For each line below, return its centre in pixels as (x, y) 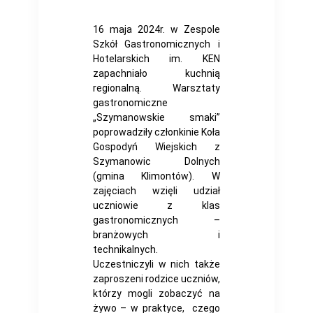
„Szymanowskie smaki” (156, 117)
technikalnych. (125, 249)
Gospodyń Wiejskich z (156, 146)
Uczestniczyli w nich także (156, 264)
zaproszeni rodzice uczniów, (156, 278)
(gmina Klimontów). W (156, 176)
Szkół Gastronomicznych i (156, 44)
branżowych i (156, 234)
